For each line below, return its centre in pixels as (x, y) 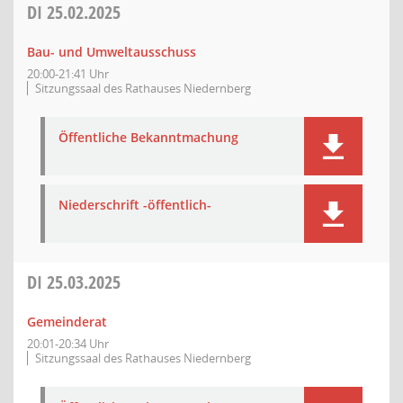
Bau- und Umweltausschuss (112, 52)
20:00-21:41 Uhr (68, 74)
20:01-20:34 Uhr (68, 344)
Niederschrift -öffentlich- (135, 205)
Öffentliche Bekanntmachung (148, 137)
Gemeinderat (67, 322)
